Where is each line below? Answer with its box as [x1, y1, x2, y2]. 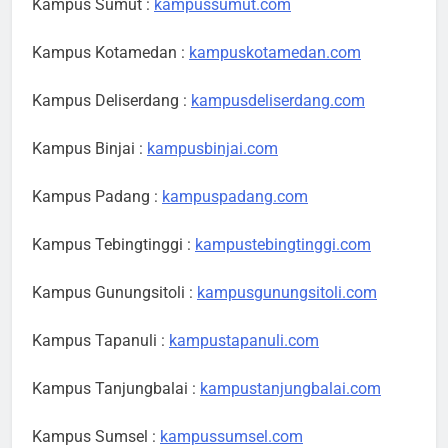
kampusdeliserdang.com [191, 91, 365, 111]
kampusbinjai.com [147, 139, 278, 159]
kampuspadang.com [162, 187, 308, 207]
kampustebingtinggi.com [195, 235, 371, 255]
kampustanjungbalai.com [200, 379, 381, 399]
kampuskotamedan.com [189, 43, 361, 63]
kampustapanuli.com [169, 331, 319, 351]
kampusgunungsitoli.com [197, 283, 377, 303]
